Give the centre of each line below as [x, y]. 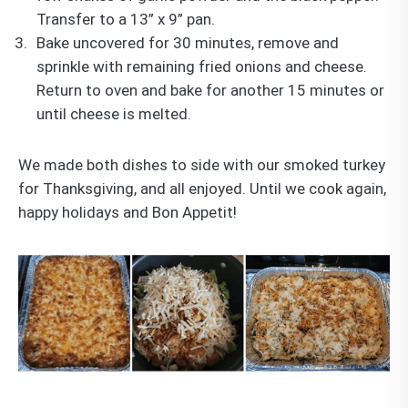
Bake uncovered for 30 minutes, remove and [188, 43]
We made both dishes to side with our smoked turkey [202, 165]
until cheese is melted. [116, 114]
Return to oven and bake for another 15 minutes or [210, 91]
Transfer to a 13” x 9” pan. [126, 20]
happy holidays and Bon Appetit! [127, 213]
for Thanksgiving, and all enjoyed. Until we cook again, [202, 189]
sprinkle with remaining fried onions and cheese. [202, 67]
